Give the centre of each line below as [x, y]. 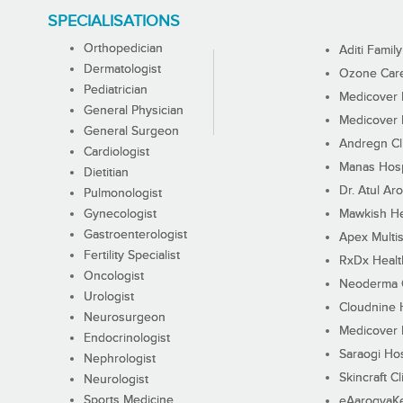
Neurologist [116, 380]
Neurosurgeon [124, 318]
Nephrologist [119, 359]
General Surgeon [131, 132]
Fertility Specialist [131, 256]
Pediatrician [115, 90]
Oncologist [113, 277]
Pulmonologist [122, 194]
